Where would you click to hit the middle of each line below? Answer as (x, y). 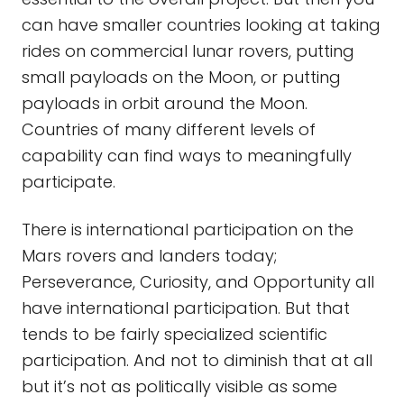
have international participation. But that (186, 308)
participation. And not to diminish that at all (197, 360)
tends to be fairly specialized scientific (174, 334)
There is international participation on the (188, 230)
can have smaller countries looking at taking (201, 25)
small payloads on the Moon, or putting (181, 77)
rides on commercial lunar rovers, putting (188, 51)
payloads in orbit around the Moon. (165, 103)
